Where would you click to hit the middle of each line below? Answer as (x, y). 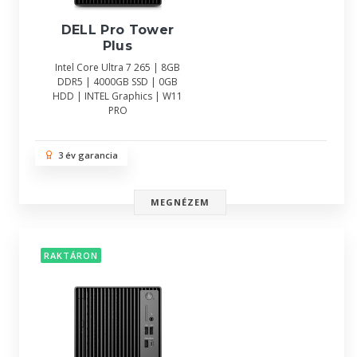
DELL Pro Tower (118, 30)
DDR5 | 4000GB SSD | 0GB (118, 82)
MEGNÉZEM (180, 202)
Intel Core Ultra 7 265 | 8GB (118, 68)
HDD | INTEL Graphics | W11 (118, 96)
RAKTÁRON (71, 256)
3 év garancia (86, 155)
